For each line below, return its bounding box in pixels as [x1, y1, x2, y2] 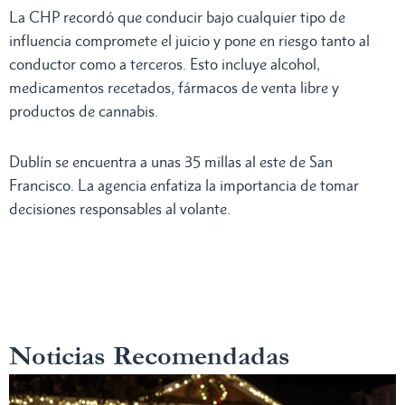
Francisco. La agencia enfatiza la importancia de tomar [9, 176, 359, 195]
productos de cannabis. [9, 102, 158, 121]
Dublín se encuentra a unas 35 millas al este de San [9, 153, 333, 172]
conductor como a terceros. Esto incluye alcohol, [9, 55, 320, 74]
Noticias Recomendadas [9, 337, 290, 376]
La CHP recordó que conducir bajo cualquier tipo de [9, 8, 345, 27]
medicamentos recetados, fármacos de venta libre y [9, 79, 339, 98]
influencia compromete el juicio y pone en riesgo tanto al [9, 32, 370, 51]
